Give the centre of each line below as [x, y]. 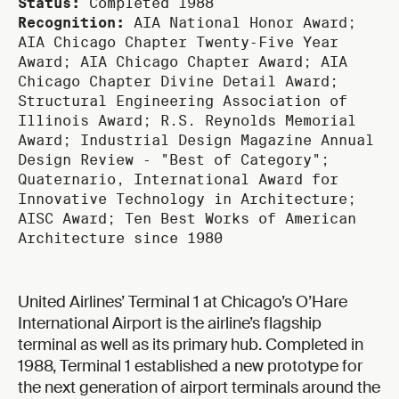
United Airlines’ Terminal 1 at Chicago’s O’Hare [183, 301]
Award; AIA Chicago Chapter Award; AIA [183, 61]
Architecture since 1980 [120, 238]
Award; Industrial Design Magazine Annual [196, 140]
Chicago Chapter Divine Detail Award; [178, 81]
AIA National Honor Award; [240, 22]
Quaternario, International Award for [178, 179]
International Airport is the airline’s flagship [170, 323]
